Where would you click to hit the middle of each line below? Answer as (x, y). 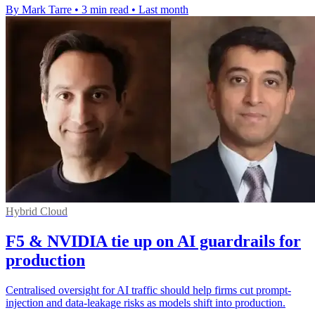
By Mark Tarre (39, 9)
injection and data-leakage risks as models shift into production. (146, 302)
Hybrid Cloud (37, 211)
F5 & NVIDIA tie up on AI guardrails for (153, 241)
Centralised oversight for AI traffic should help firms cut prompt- (148, 290)
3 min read (105, 9)
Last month (163, 9)
